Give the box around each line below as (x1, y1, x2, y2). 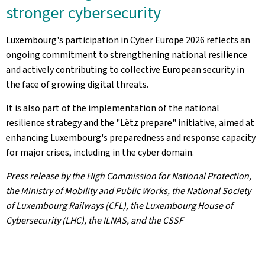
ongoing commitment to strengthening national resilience (6, 49, 247, 61)
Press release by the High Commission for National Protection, (6, 170, 251, 182)
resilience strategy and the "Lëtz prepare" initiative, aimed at (6, 117, 254, 129)
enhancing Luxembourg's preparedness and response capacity (6, 131, 256, 144)
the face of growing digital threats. (6, 78, 148, 91)
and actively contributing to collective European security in (6, 63, 244, 76)
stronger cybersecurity (6, 2, 161, 24)
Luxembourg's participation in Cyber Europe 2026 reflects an (6, 34, 250, 46)
